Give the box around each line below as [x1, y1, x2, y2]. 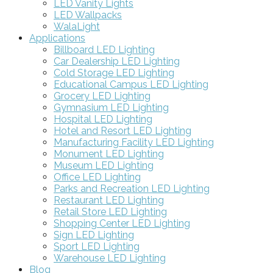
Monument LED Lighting [54, 147, 164, 160]
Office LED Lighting [54, 171, 141, 183]
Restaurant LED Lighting [54, 194, 164, 206]
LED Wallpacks [54, 9, 122, 21]
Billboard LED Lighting [54, 43, 155, 55]
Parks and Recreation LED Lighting [54, 182, 210, 194]
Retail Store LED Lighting [54, 205, 167, 218]
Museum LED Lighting [54, 159, 154, 171]
